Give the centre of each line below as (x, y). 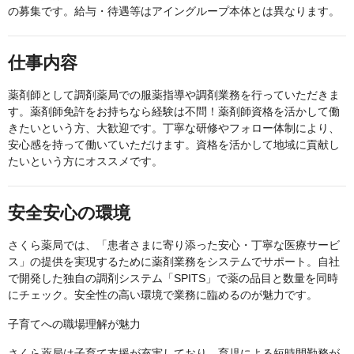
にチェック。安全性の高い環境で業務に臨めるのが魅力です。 (163, 295)
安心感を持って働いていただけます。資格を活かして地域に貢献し (174, 145)
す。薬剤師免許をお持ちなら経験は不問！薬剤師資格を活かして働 (174, 112)
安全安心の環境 (69, 213)
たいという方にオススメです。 (85, 162)
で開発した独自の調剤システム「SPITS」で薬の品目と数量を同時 (173, 279)
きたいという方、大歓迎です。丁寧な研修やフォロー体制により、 (174, 128)
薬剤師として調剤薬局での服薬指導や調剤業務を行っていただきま (174, 95)
